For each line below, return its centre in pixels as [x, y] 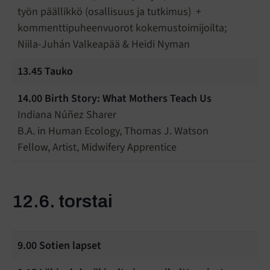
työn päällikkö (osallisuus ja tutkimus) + [109, 12]
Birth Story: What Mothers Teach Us [128, 99]
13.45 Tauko [45, 72]
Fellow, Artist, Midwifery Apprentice [97, 148]
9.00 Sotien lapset [59, 246]
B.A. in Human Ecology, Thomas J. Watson [113, 131]
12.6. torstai [62, 202]
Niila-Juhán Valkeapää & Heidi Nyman [104, 45]
